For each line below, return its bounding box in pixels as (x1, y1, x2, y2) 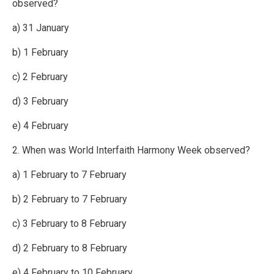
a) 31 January (12, 22, 69, 34)
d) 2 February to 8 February (12, 242, 127, 254)
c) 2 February (12, 71, 68, 83)
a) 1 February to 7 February (12, 169, 127, 181)
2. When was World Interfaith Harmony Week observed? (12, 144, 250, 157)
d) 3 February (12, 95, 68, 108)
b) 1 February (12, 46, 68, 59)
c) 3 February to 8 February (12, 218, 127, 230)
